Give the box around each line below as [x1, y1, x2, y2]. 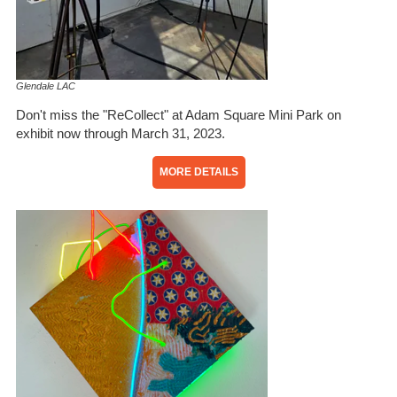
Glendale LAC [16, 81, 75, 92]
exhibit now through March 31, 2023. [16, 126, 225, 142]
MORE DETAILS [159, 166, 238, 179]
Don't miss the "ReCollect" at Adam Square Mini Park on [16, 107, 341, 123]
